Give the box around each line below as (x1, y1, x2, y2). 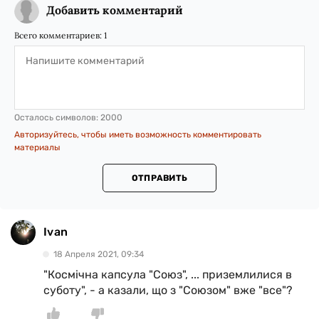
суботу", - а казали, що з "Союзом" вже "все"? (43, 283, 293, 297)
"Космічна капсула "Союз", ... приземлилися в (43, 267, 292, 281)
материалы (14, 142, 61, 152)
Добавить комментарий (46, 2, 183, 17)
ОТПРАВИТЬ (131, 172, 188, 183)
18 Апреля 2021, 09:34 (53, 249, 144, 259)
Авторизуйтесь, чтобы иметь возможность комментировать (14, 129, 261, 140)
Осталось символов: (14, 112, 100, 122)
